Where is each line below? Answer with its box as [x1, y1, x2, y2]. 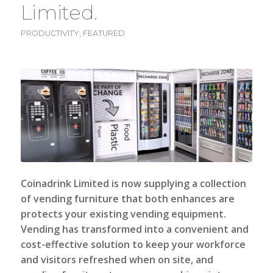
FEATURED [82, 29, 125, 38]
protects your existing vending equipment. [20, 207, 226, 221]
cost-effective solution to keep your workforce [20, 238, 246, 252]
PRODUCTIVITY [20, 29, 79, 38]
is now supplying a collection [108, 177, 246, 191]
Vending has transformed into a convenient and [20, 222, 249, 236]
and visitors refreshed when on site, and [20, 253, 213, 267]
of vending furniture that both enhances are [20, 192, 235, 206]
